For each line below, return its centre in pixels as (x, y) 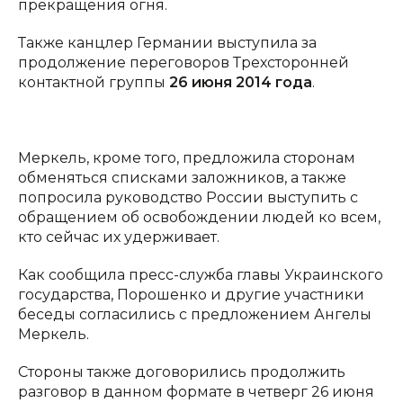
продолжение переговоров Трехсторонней (184, 62)
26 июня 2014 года (241, 82)
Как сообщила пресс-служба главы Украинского (201, 274)
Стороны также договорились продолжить (182, 372)
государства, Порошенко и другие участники (191, 294)
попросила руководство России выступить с (188, 197)
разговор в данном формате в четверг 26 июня (196, 391)
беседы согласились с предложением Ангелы (195, 314)
